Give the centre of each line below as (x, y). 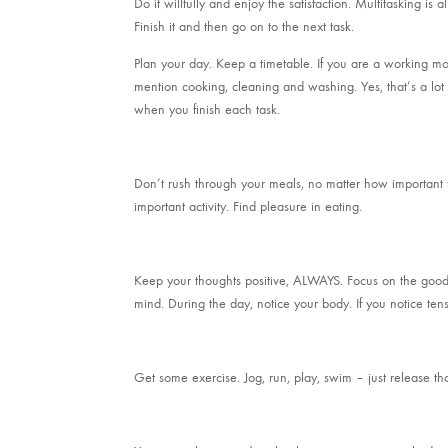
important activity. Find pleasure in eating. (248, 207)
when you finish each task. (207, 110)
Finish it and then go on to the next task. (244, 27)
